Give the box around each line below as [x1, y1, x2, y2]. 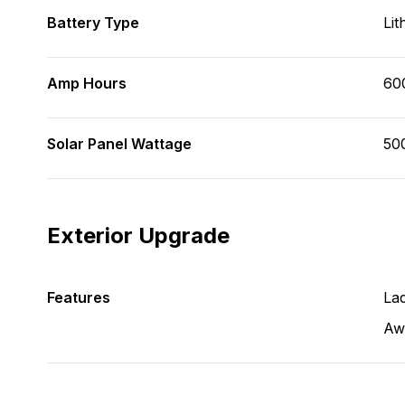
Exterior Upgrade [47, 222, 230, 249]
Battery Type [47, 14, 139, 32]
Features [47, 288, 110, 306]
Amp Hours [47, 74, 127, 92]
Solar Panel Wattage [47, 135, 192, 153]
